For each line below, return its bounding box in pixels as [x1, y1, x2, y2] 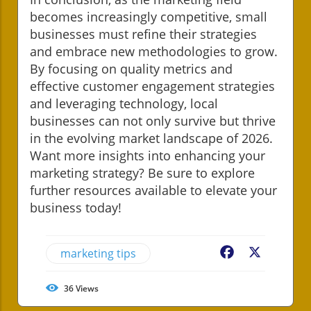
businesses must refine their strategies [30, 25, 257, 42]
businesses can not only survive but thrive [30, 112, 276, 129]
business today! [30, 199, 121, 216]
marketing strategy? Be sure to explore [30, 164, 255, 181]
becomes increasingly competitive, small [30, 8, 267, 25]
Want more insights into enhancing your [30, 146, 265, 164]
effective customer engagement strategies [30, 77, 275, 94]
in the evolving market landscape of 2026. [30, 129, 273, 146]
